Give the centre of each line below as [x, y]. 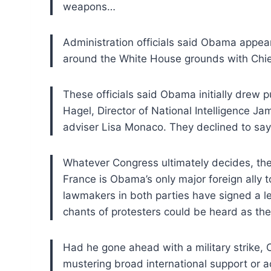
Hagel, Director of [106, 110]
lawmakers [89, 195]
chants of [86, 211]
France [80, 179]
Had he [81, 247]
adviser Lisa [92, 127]
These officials [98, 94]
